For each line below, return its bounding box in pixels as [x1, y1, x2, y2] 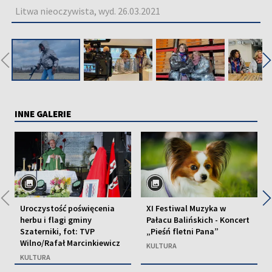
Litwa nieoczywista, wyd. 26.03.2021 [15, 5, 160, 18]
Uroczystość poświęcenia [20, 202, 115, 214]
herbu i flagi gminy [20, 214, 92, 225]
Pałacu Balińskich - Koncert [146, 214, 250, 225]
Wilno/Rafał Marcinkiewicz [20, 237, 120, 248]
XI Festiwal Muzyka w [146, 202, 226, 214]
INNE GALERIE [15, 108, 71, 120]
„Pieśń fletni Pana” [146, 225, 219, 237]
